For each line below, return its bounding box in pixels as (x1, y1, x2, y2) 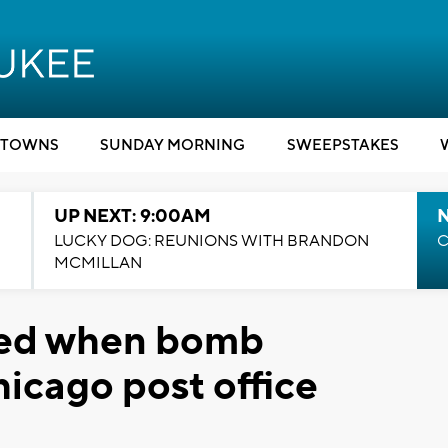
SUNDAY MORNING (100, 136, 245, 155)
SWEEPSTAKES (286, 136, 399, 155)
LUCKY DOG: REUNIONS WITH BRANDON (53, 231, 369, 251)
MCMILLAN (53, 253, 142, 273)
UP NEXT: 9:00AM (53, 205, 211, 228)
